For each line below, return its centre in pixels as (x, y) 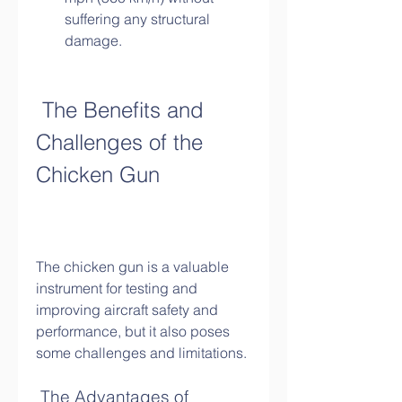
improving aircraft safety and (127, 310)
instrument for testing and (117, 288)
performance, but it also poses (133, 331)
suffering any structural (137, 19)
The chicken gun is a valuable (132, 267)
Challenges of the (119, 142)
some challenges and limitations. (141, 353)
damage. (93, 40)
